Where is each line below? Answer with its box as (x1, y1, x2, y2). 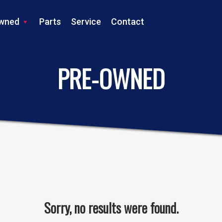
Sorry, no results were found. (44, 197, 178, 218)
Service (71, 16, 101, 27)
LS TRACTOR (75, 41, 147, 63)
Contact (111, 16, 144, 27)
